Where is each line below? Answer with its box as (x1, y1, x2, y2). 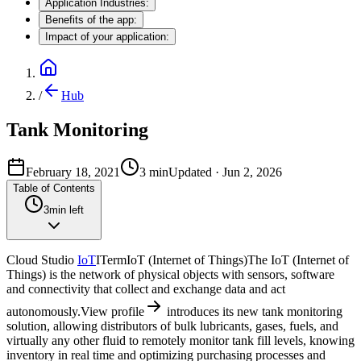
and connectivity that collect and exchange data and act (6, 281, 285, 296)
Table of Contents (13, 181, 95, 194)
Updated (168, 164, 212, 179)
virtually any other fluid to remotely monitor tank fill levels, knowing (6, 333, 355, 347)
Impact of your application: (45, 30, 169, 43)
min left (49, 203, 84, 216)
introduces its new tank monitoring (164, 304, 342, 318)
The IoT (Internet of (247, 252, 349, 267)
